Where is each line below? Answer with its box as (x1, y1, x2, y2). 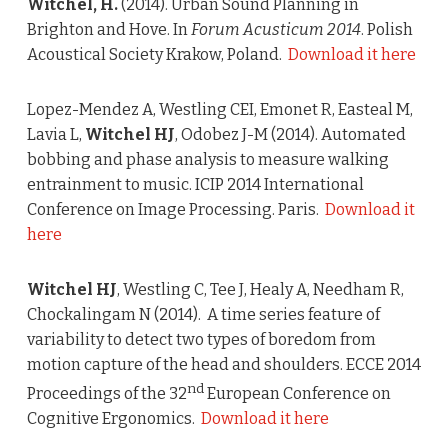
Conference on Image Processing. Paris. (26, 200, 325, 220)
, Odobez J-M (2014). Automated (174, 125, 406, 145)
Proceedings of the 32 (26, 384, 187, 404)
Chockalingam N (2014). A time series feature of (26, 305, 380, 325)
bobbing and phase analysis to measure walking (26, 150, 389, 170)
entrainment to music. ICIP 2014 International (26, 175, 364, 195)
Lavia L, (26, 125, 85, 145)
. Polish (360, 20, 413, 40)
